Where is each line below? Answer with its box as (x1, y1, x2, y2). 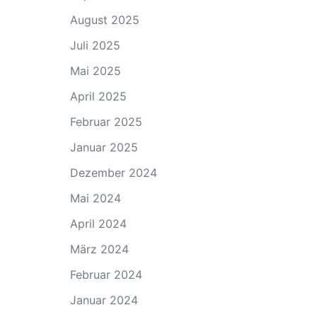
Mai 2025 (69, 63, 121, 78)
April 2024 (69, 216, 127, 231)
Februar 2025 (69, 114, 142, 129)
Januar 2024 (69, 292, 138, 307)
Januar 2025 (69, 139, 138, 154)
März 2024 (69, 241, 129, 256)
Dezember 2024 (69, 165, 157, 180)
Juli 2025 (69, 38, 120, 52)
